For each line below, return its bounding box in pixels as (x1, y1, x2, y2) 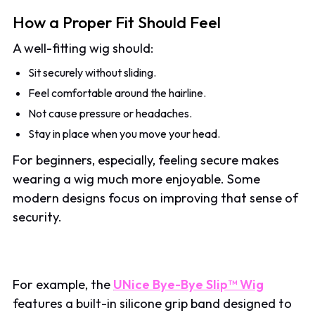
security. (13, 209, 63, 226)
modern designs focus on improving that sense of (13, 190, 299, 207)
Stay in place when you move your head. (28, 127, 221, 141)
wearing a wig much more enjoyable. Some (13, 171, 261, 188)
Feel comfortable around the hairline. (28, 86, 207, 101)
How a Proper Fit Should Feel (13, 12, 221, 32)
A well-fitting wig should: (13, 40, 154, 57)
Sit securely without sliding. (28, 65, 157, 80)
